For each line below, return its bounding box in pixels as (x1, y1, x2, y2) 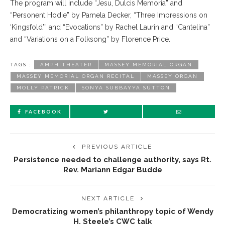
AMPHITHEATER (40, 62, 92, 67)
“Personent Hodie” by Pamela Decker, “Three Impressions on (10, 11, 207, 19)
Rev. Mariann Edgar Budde (63, 165, 162, 174)
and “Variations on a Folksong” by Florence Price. (10, 35, 170, 43)
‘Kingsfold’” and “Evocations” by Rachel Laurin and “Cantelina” (10, 23, 210, 31)
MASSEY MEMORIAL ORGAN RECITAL (17, 73, 135, 79)
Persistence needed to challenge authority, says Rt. (14, 155, 211, 164)
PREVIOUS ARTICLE (82, 143, 152, 150)
